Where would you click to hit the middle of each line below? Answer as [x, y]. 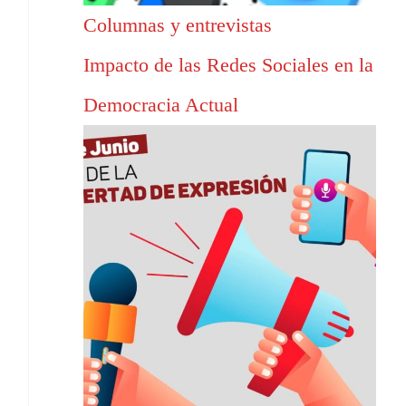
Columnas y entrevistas [178, 25]
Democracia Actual [161, 105]
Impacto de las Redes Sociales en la [228, 65]
